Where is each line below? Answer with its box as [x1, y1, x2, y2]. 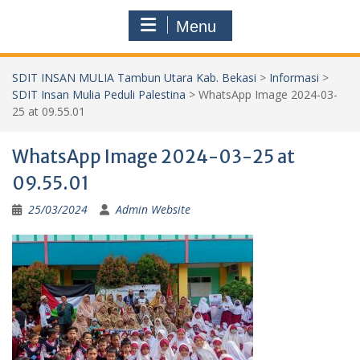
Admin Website [116, 201, 190, 217]
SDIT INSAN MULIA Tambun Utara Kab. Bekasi [12, 69, 256, 85]
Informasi [269, 69, 319, 85]
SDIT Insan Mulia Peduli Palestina [12, 86, 186, 102]
